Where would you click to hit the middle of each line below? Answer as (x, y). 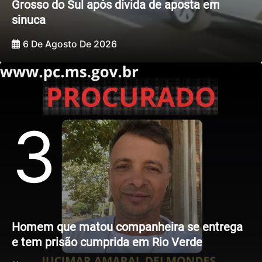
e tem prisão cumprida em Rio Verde (107, 242)
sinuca (29, 20)
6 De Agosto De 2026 (70, 44)
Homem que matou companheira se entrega (127, 227)
